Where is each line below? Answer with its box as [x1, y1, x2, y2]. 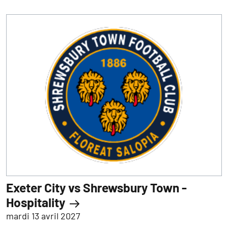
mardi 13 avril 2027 [6, 210, 80, 221]
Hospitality [6, 194, 68, 210]
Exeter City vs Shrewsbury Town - [6, 180, 187, 195]
